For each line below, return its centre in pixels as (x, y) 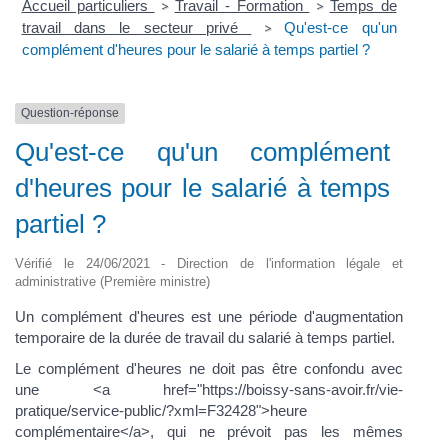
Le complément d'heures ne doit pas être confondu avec (209, 369)
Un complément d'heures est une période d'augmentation (209, 316)
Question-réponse (70, 113)
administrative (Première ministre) (112, 281)
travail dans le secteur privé (136, 28)
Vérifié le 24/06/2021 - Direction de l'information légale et (209, 263)
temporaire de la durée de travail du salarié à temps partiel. (205, 337)
